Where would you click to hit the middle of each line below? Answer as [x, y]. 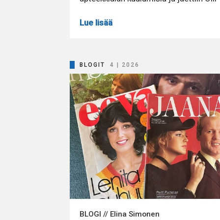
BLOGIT [92, 65]
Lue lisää [96, 23]
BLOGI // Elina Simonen [120, 214]
